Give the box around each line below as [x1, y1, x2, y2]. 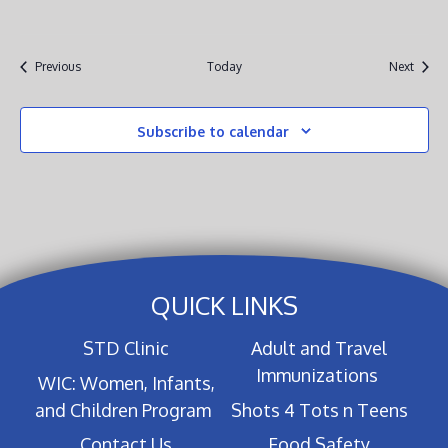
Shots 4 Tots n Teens [230, 398, 408, 421]
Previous [34, 59, 81, 74]
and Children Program [35, 398, 212, 421]
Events [79, 58, 116, 73]
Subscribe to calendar [137, 122, 289, 140]
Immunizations [255, 364, 378, 387]
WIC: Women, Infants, [37, 371, 215, 394]
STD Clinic [83, 337, 170, 360]
